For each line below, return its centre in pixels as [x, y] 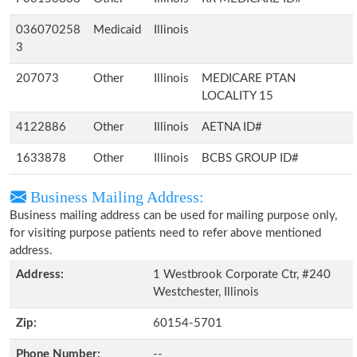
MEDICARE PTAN [249, 78]
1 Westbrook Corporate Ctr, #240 [242, 275]
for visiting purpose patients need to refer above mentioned [165, 233]
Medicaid [117, 30]
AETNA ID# [232, 127]
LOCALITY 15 [237, 96]
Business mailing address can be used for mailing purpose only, [173, 216]
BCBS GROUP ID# [250, 158]
